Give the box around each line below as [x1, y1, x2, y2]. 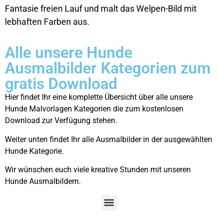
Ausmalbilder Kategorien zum [5, 59, 211, 78]
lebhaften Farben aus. [5, 17, 90, 27]
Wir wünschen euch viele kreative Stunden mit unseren [5, 165, 191, 175]
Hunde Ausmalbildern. [5, 177, 81, 186]
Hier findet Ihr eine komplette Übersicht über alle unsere [5, 92, 193, 102]
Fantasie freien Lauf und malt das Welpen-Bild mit [5, 3, 197, 14]
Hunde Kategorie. [5, 146, 64, 156]
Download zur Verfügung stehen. [5, 116, 117, 126]
